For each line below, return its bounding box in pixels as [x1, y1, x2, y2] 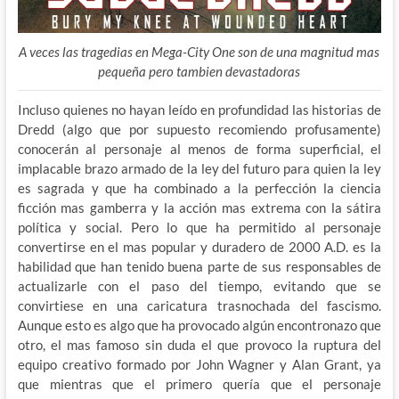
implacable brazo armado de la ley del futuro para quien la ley [17, 159, 382, 176]
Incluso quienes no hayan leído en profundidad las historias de [17, 101, 382, 118]
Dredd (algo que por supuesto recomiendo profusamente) [17, 120, 382, 137]
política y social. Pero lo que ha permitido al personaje [17, 218, 382, 235]
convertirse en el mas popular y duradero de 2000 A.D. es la [17, 238, 382, 255]
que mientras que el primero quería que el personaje [17, 375, 382, 392]
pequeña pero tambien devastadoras [98, 62, 301, 79]
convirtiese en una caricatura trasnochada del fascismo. [17, 297, 382, 313]
